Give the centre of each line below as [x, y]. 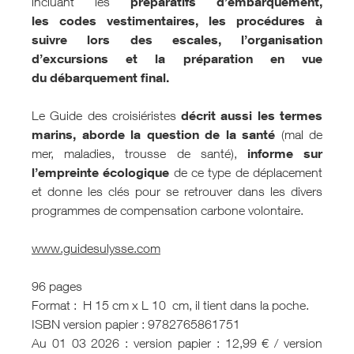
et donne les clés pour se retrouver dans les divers [177, 192]
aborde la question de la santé [178, 135]
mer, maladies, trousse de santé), [139, 154]
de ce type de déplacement [246, 173]
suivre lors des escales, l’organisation [177, 40]
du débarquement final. [100, 78]
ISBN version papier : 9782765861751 [136, 324]
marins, [54, 135]
